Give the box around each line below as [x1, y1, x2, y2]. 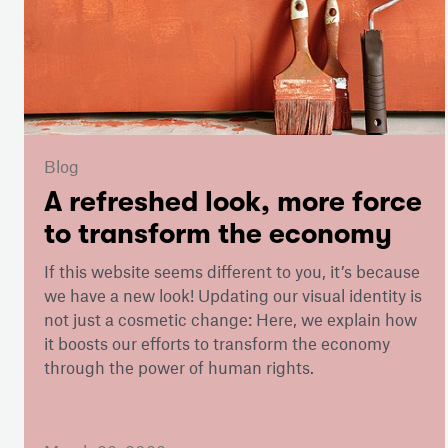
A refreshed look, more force [44, 185, 422, 218]
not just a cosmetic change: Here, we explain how [44, 308, 417, 329]
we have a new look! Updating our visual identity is [44, 284, 422, 305]
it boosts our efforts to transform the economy [44, 332, 390, 353]
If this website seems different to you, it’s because [44, 260, 420, 281]
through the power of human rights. [44, 356, 314, 377]
